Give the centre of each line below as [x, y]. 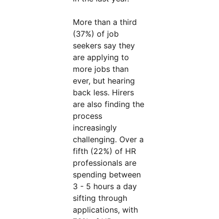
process [88, 116]
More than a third [105, 22]
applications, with [106, 210]
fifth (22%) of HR [105, 151]
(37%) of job [96, 34]
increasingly [95, 128]
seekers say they [104, 45]
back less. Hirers [104, 92]
